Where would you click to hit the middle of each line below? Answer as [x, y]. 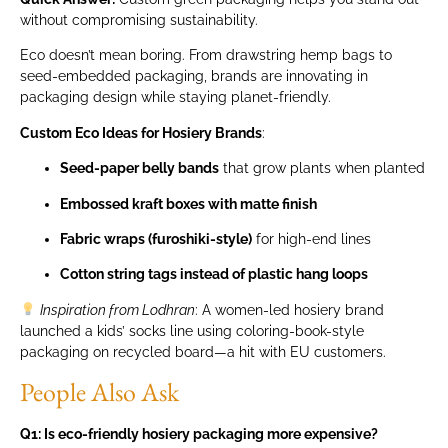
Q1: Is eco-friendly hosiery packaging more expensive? [199, 434]
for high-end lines [311, 239]
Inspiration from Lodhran [117, 309]
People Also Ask [99, 392]
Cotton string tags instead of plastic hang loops [214, 274]
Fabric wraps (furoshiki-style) [156, 239]
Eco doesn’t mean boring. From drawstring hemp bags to [206, 55]
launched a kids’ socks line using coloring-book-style [192, 330]
